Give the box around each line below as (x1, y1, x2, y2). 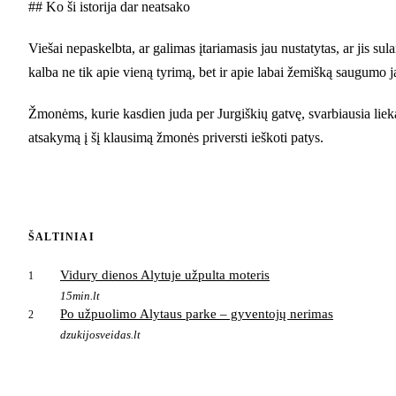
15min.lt (60, 288, 100, 302)
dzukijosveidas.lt (60, 328, 141, 342)
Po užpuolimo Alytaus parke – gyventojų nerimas (60, 306, 333, 321)
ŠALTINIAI (28, 230, 95, 243)
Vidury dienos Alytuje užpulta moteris (60, 267, 270, 282)
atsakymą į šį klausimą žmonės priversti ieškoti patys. (28, 129, 324, 145)
